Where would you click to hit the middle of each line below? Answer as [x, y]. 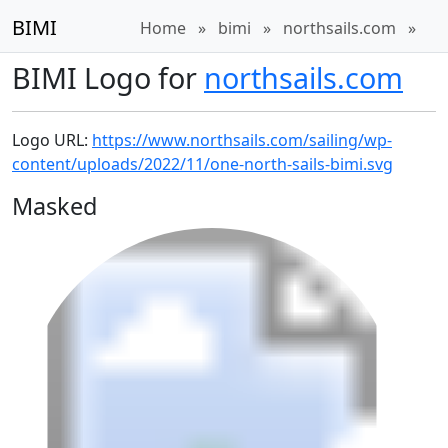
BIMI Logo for [108, 77]
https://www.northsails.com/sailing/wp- [242, 140]
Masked [54, 206]
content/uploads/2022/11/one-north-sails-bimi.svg [202, 164]
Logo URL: [52, 140]
